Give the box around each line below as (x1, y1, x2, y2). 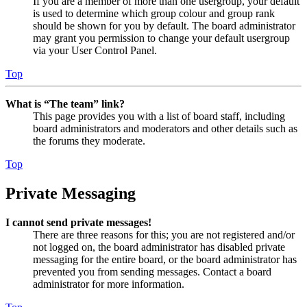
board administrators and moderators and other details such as (33, 122, 297, 134)
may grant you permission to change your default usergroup (33, 32, 290, 44)
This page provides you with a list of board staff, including (33, 110, 285, 122)
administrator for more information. (33, 278, 184, 290)
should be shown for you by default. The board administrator (33, 19, 295, 32)
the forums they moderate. (33, 134, 145, 147)
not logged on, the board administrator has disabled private (33, 241, 285, 253)
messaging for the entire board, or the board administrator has (33, 253, 297, 265)
